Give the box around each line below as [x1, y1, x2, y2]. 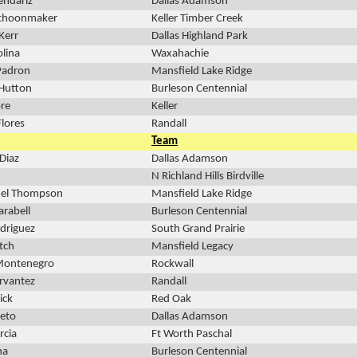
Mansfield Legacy [151, 241, 233, 253]
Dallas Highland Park [151, 30, 248, 43]
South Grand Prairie [151, 223, 245, 236]
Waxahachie [151, 48, 209, 61]
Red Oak [151, 293, 191, 306]
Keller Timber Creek [151, 13, 243, 25]
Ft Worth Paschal [151, 328, 232, 341]
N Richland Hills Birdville [151, 171, 264, 183]
